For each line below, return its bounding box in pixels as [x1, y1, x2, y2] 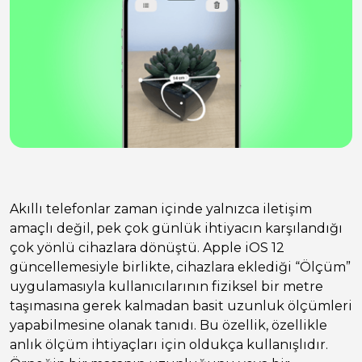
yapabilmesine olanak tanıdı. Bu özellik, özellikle [10, 318, 327, 334]
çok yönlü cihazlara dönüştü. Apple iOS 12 [10, 240, 284, 256]
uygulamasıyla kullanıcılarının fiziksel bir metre [10, 279, 323, 295]
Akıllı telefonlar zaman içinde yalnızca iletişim [10, 201, 312, 217]
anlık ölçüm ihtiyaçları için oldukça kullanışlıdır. [10, 337, 328, 353]
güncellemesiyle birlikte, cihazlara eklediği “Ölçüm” [10, 259, 351, 276]
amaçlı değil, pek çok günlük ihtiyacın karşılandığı [10, 221, 343, 237]
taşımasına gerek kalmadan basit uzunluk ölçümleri [10, 298, 352, 314]
